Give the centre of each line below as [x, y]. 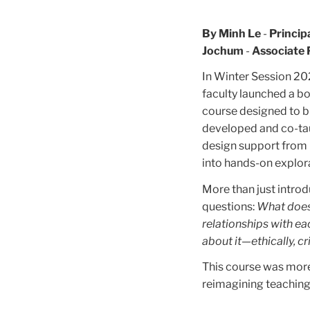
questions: [229, 206]
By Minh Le [231, 33]
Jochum [223, 51]
